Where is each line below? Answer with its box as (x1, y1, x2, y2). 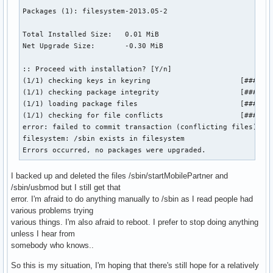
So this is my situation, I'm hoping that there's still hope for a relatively (11, 261, 259, 271)
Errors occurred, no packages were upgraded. (23, 146, 207, 154)
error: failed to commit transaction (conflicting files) (23, 123, 258, 131)
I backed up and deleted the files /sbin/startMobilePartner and (11, 171, 228, 181)
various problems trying (11, 206, 93, 216)
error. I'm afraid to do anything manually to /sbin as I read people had (11, 194, 253, 204)
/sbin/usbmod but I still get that (11, 183, 121, 193)
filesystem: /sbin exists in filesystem (23, 135, 185, 143)
